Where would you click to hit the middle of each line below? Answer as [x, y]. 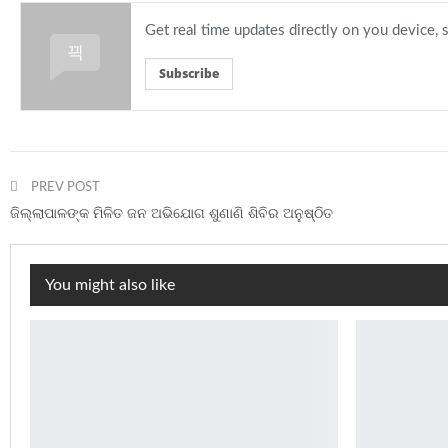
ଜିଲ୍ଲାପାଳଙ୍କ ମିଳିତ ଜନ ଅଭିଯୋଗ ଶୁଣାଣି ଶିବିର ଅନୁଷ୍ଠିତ [171, 214]
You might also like [110, 285]
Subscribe [189, 74]
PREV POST [64, 188]
